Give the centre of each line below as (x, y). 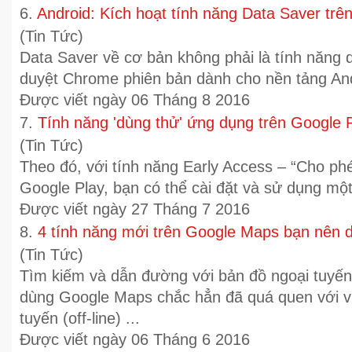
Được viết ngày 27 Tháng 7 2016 (135, 209)
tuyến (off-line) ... (80, 318)
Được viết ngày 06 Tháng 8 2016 (135, 100)
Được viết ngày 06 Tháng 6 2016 (135, 339)
